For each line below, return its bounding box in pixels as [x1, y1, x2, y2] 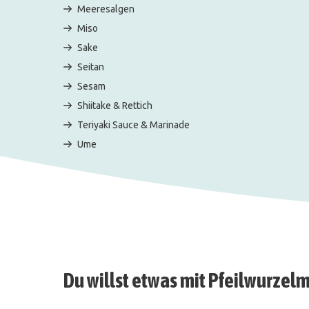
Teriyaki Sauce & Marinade [77, 119, 190, 131]
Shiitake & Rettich [77, 100, 152, 112]
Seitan [77, 61, 104, 73]
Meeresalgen [77, 3, 134, 15]
